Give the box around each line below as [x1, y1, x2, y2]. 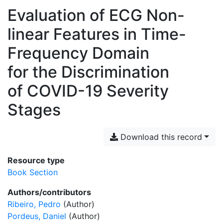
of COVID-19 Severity [7, 81, 169, 101]
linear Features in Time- [7, 24, 186, 44]
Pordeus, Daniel [7, 211, 66, 221]
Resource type [7, 155, 65, 165]
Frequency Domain [7, 43, 149, 63]
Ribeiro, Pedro [7, 199, 61, 209]
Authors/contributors [7, 187, 91, 197]
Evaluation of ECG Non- [7, 5, 185, 25]
